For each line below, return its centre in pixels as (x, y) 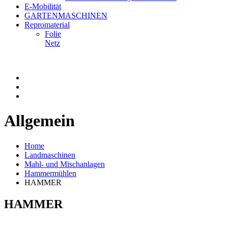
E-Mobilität (43, 6)
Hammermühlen (50, 173)
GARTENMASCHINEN (66, 16)
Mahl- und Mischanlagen (65, 164)
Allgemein (39, 121)
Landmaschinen (50, 155)
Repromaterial (47, 25)
